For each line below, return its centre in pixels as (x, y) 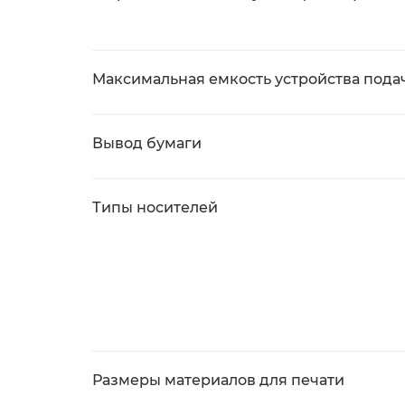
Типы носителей (155, 207)
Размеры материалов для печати (218, 380)
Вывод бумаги (147, 143)
